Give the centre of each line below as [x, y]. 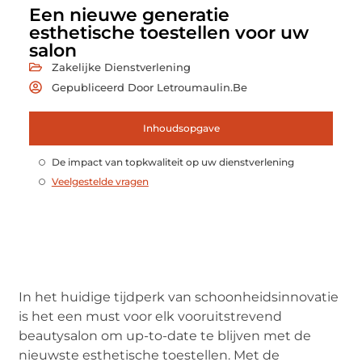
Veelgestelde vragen [100, 181]
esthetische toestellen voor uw [168, 32]
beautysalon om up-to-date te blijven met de [165, 335]
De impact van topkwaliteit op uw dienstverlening [173, 162]
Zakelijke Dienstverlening [121, 67]
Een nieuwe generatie [129, 15]
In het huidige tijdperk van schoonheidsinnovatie [179, 297]
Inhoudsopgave [181, 128]
